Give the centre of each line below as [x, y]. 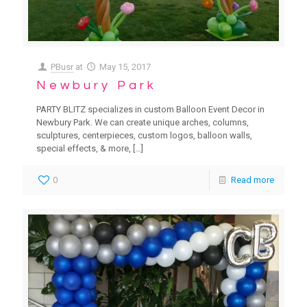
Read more [253, 180]
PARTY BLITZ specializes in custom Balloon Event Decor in [150, 109]
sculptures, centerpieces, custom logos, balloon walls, [144, 135]
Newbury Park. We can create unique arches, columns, [143, 122]
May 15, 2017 [125, 66]
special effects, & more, [84, 148]
